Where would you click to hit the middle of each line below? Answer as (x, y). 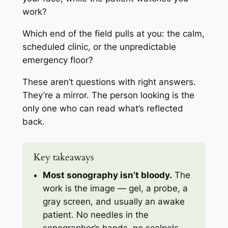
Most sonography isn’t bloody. (108, 175)
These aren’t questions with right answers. (109, 82)
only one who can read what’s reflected (103, 109)
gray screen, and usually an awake (114, 202)
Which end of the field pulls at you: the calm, (113, 34)
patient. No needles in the (96, 215)
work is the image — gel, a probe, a (116, 189)
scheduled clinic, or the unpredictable (99, 47)
